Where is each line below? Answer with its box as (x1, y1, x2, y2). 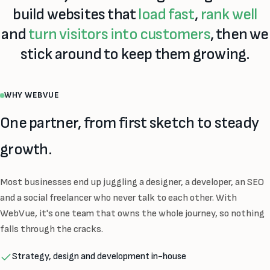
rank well (200, 5, 257, 24)
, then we (210, 25, 269, 44)
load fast (138, 5, 195, 24)
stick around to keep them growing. (20, 45, 250, 64)
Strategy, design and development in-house (12, 251, 186, 263)
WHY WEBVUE (4, 90, 60, 101)
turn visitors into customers (28, 25, 210, 44)
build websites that (13, 5, 139, 24)
